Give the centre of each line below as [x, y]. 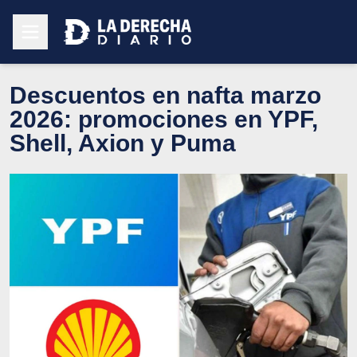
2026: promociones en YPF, [164, 119]
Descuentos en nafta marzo [165, 95]
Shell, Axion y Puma [123, 143]
